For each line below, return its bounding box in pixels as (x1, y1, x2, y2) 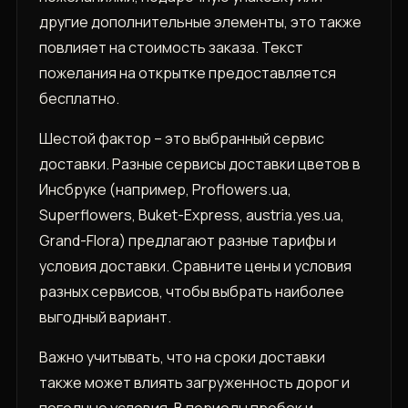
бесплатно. (38, 88, 119, 109)
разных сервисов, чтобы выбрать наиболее (38, 281, 344, 302)
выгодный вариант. (38, 307, 171, 328)
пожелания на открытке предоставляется (38, 63, 336, 84)
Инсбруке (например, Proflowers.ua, (38, 179, 291, 200)
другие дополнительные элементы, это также (38, 12, 362, 33)
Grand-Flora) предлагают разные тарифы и (38, 230, 336, 251)
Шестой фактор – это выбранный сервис (38, 128, 324, 149)
